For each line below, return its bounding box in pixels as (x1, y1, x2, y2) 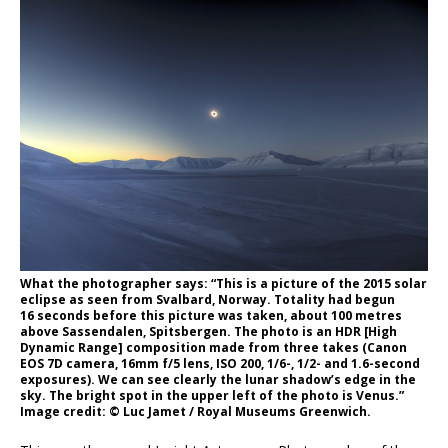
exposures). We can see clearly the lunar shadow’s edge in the (20, 371, 416, 389)
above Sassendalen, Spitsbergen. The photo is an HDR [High (20, 323, 397, 341)
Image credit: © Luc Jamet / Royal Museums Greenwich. (20, 403, 371, 421)
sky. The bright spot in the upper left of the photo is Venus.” (20, 387, 404, 405)
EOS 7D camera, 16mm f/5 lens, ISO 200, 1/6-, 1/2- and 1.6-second (20, 355, 420, 373)
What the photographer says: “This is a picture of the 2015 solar (20, 275, 427, 293)
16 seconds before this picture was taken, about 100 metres (20, 307, 402, 325)
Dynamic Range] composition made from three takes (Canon (20, 339, 407, 357)
